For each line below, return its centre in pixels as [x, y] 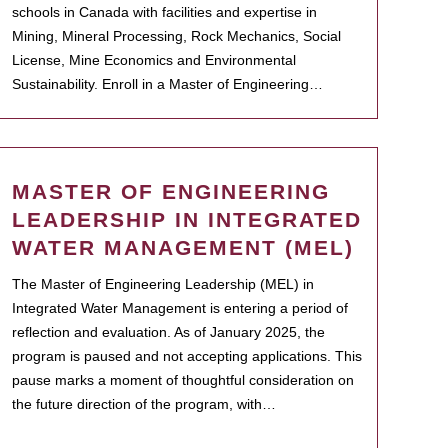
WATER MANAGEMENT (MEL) [183, 247]
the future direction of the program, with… [144, 404]
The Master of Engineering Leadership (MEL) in [163, 284]
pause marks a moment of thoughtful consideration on [183, 380]
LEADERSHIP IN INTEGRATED [187, 219]
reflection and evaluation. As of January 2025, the [168, 332]
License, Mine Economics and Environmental [154, 60]
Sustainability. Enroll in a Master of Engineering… [167, 84]
